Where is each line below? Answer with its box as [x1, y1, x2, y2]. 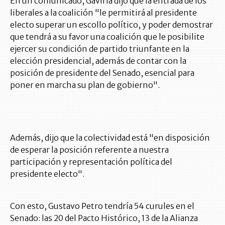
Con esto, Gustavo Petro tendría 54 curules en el [10, 201, 194, 211]
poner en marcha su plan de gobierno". [10, 80, 160, 90]
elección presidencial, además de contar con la [10, 56, 186, 66]
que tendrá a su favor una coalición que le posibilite [10, 32, 204, 42]
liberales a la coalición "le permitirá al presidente [10, 8, 197, 18]
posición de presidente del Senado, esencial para [10, 68, 194, 78]
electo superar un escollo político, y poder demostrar [10, 20, 213, 30]
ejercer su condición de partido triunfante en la [10, 44, 189, 54]
